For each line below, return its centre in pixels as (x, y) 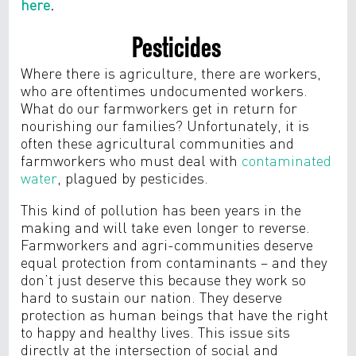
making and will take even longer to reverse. (168, 226)
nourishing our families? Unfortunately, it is (165, 125)
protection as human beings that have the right (175, 314)
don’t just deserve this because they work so (164, 279)
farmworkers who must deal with (132, 160)
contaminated (287, 160)
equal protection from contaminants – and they (174, 261)
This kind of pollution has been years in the (161, 209)
